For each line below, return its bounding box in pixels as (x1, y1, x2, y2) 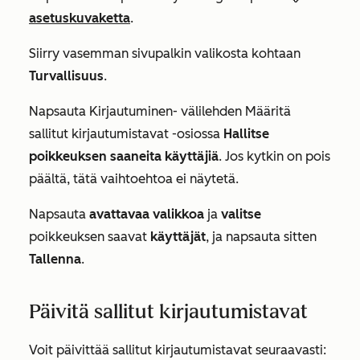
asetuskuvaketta (29, 10, 130, 26)
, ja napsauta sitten (206, 228, 317, 244)
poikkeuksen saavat (29, 228, 150, 244)
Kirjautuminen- (89, 103, 178, 119)
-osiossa (169, 125, 220, 141)
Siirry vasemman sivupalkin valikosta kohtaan (29, 45, 301, 61)
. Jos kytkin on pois (219, 148, 330, 164)
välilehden (178, 103, 245, 119)
